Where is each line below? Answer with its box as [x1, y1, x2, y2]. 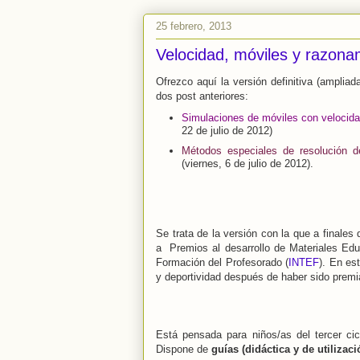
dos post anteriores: [156, 90, 252, 102]
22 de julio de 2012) [181, 124, 272, 137]
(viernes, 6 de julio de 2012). [181, 157, 313, 170]
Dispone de [156, 342, 211, 355]
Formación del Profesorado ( [156, 256, 289, 268]
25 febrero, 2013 [156, 19, 231, 32]
